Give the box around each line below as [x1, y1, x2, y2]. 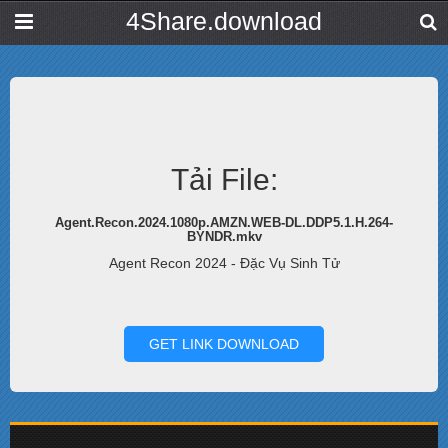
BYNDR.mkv [186, 229, 262, 244]
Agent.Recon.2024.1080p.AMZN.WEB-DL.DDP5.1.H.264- [55, 215, 393, 230]
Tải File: [170, 163, 278, 196]
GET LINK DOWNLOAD [149, 336, 299, 352]
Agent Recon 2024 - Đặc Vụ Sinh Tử [108, 255, 340, 271]
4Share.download [126, 7, 322, 35]
